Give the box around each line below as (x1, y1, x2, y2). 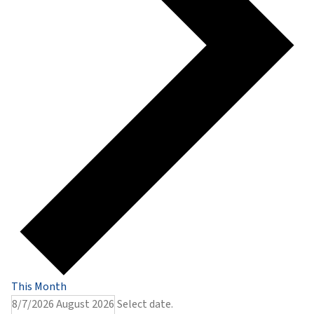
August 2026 (56, 296, 114, 313)
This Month (11, 279, 67, 295)
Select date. (117, 296, 173, 313)
